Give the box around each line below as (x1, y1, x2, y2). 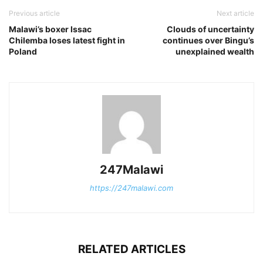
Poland (9, 46, 37, 56)
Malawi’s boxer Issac (9, 23, 92, 34)
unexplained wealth (176, 46, 254, 56)
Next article (217, 8, 254, 18)
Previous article (9, 8, 60, 18)
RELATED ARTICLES (77, 242, 186, 256)
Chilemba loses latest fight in (9, 35, 125, 45)
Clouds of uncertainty (167, 23, 254, 34)
